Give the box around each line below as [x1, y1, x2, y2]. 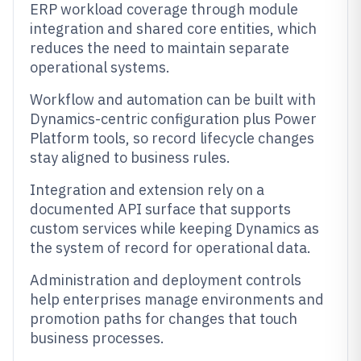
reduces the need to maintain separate [30, 39, 289, 57]
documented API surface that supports [30, 200, 291, 218]
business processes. [30, 329, 164, 347]
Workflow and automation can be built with [30, 90, 316, 109]
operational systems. [30, 58, 170, 77]
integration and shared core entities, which [30, 19, 317, 38]
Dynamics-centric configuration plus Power [30, 110, 317, 128]
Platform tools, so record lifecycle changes [30, 129, 314, 147]
